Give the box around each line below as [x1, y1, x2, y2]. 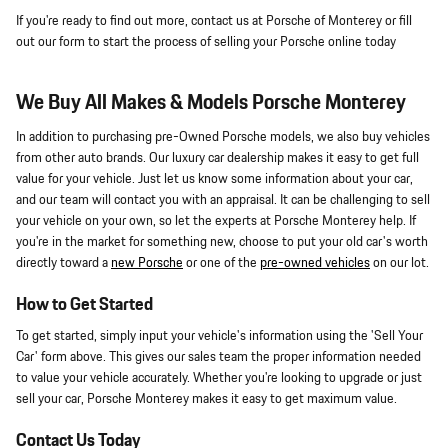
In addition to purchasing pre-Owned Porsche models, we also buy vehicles [16, 126, 430, 147]
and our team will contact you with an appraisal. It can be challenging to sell [16, 189, 430, 210]
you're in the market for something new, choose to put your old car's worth [16, 231, 428, 252]
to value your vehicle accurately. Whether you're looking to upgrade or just [16, 368, 422, 389]
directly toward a [16, 252, 111, 273]
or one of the [183, 252, 260, 273]
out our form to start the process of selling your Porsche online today [16, 32, 396, 53]
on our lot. [370, 252, 429, 273]
